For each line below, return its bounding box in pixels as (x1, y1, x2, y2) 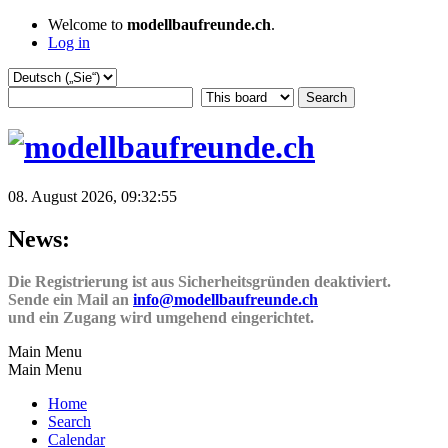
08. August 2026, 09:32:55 (8, 187, 177, 205)
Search (48, 412, 91, 430)
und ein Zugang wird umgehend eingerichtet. (8, 308, 314, 326)
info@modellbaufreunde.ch (133, 290, 318, 308)
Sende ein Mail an (8, 290, 133, 308)
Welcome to (48, 16, 127, 33)
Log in (48, 34, 90, 51)
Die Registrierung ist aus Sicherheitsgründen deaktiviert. (8, 272, 391, 290)
